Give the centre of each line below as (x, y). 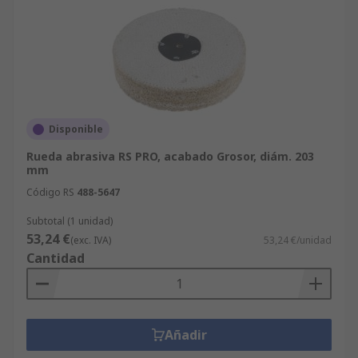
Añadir (185, 335)
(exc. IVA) (91, 240)
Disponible (76, 129)
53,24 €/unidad (298, 240)
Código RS (50, 192)
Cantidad (56, 258)
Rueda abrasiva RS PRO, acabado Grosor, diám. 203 (170, 156)
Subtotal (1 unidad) (70, 221)
